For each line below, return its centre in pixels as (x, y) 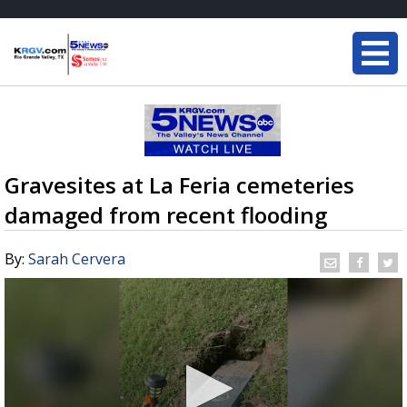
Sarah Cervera (77, 259)
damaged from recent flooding (166, 215)
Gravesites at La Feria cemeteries (179, 185)
